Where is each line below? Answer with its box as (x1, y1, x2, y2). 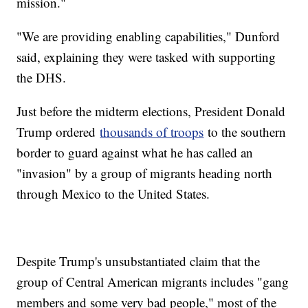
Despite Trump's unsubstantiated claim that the (16, 252, 261, 270)
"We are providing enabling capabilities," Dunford (16, 27, 280, 45)
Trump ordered (16, 123, 100, 141)
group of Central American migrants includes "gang (16, 273, 289, 291)
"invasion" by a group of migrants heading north (16, 164, 273, 182)
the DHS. (16, 69, 67, 87)
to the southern (203, 123, 287, 141)
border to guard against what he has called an (16, 144, 254, 162)
